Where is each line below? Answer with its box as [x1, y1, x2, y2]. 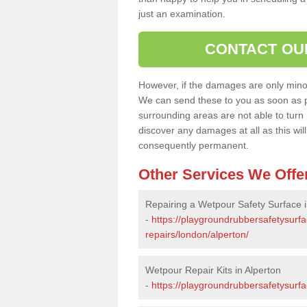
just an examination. [138, 8, 225, 19]
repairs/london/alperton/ [145, 228, 249, 240]
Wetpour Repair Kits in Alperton [145, 264, 281, 275]
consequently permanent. [138, 139, 249, 151]
